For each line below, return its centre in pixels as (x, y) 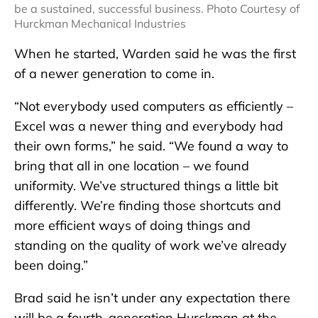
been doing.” (51, 265)
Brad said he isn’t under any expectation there (152, 297)
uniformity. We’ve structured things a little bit (146, 185)
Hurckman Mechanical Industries (100, 23)
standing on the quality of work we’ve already (150, 245)
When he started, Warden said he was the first (155, 53)
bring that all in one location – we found (132, 165)
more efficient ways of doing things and (132, 225)
